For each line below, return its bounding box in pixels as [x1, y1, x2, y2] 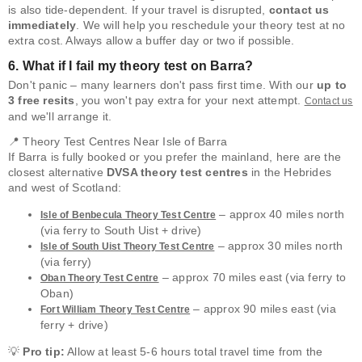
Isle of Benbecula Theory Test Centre [40, 209, 217, 221]
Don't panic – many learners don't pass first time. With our [8, 78, 317, 92]
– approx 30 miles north [214, 239, 343, 253]
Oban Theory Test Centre [40, 272, 159, 284]
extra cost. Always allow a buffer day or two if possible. [8, 34, 295, 48]
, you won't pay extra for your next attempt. [74, 94, 305, 107]
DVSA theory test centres [107, 166, 248, 179]
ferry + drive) [40, 318, 108, 332]
